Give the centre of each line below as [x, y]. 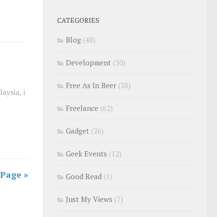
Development [88, 62]
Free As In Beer [91, 85]
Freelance [82, 108]
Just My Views [89, 199]
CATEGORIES [78, 20]
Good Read [84, 176]
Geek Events [86, 154]
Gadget [77, 131]
